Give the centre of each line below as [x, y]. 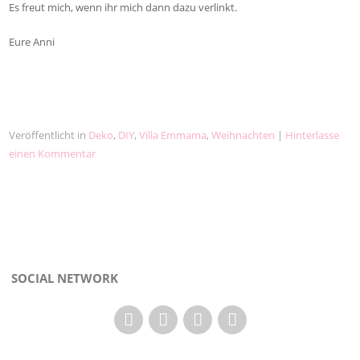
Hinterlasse [313, 135]
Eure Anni [32, 42]
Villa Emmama [173, 135]
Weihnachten [243, 135]
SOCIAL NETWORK [65, 279]
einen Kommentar [53, 154]
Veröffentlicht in [49, 135]
